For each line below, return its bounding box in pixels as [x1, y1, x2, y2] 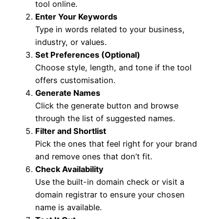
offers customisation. [35, 75, 115, 85]
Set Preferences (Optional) [35, 49, 140, 60]
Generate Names [35, 88, 100, 98]
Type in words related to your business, [35, 24, 185, 34]
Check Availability [35, 164, 104, 174]
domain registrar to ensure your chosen [35, 189, 185, 199]
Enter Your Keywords [35, 11, 117, 22]
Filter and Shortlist [35, 126, 106, 136]
